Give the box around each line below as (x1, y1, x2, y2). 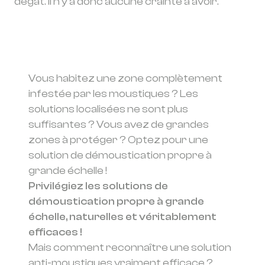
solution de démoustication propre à (28, 149, 212, 161)
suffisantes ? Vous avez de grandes (28, 118, 209, 131)
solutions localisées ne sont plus (28, 103, 188, 115)
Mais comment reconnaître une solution (28, 241, 231, 254)
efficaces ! (28, 226, 82, 238)
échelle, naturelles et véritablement (28, 211, 216, 223)
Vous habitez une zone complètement (28, 72, 222, 85)
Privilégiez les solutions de (28, 180, 168, 192)
